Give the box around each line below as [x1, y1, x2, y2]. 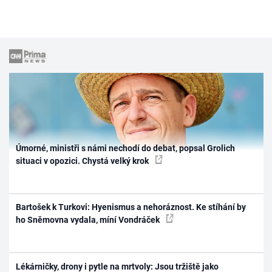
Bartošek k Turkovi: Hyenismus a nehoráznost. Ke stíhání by [16, 202, 246, 212]
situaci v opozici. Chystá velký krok [16, 155, 151, 166]
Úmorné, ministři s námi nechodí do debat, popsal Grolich [16, 143, 236, 153]
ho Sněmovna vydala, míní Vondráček [16, 215, 162, 225]
